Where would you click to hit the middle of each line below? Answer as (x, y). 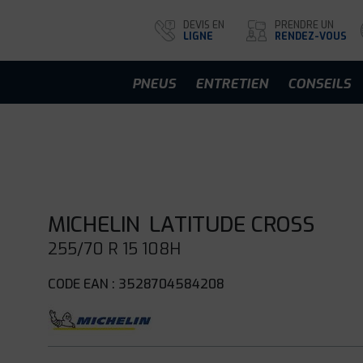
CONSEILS (319, 83)
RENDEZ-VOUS (311, 36)
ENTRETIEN (232, 83)
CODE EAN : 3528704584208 (137, 284)
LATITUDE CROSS (232, 225)
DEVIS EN (204, 25)
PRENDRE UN (304, 25)
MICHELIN (94, 225)
